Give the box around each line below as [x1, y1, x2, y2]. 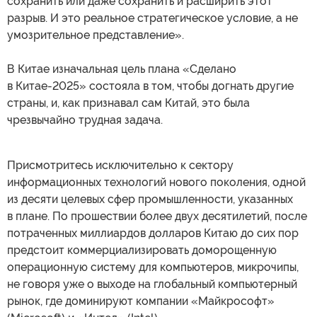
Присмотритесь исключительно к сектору [7, 158, 234, 172]
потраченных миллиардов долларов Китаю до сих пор [7, 226, 299, 240]
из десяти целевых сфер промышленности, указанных [7, 192, 293, 206]
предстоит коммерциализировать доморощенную [7, 243, 277, 257]
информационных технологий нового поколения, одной [7, 175, 306, 189]
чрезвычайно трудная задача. [7, 113, 163, 127]
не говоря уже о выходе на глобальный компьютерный [7, 277, 297, 291]
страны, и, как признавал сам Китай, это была [7, 96, 250, 110]
